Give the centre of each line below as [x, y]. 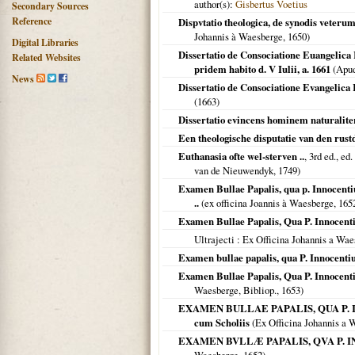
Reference [32, 21]
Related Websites [46, 57]
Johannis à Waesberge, [241, 36]
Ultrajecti [214, 239]
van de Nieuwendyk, [236, 170]
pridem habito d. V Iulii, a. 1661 [262, 69]
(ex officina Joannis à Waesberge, [269, 203]
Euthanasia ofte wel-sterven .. [241, 156]
